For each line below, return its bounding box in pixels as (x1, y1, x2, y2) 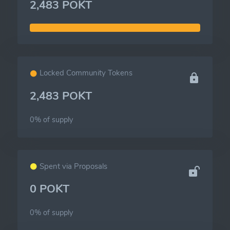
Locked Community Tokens (37, 68, 132, 79)
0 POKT (30, 181, 69, 197)
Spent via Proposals (37, 161, 107, 171)
